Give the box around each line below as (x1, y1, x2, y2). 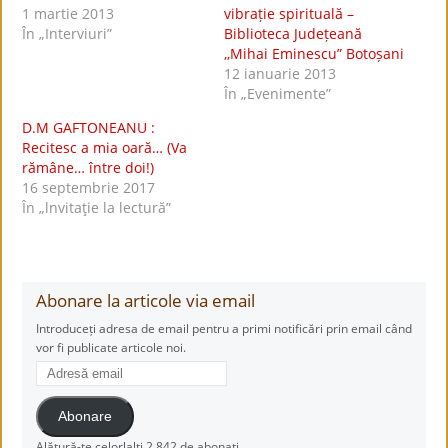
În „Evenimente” (224, 84, 331, 103)
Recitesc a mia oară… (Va (22, 138, 188, 157)
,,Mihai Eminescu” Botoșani (224, 44, 404, 63)
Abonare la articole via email (36, 289, 256, 312)
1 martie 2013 (22, 4, 115, 23)
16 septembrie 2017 (22, 178, 156, 197)
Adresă (35, 357, 76, 374)
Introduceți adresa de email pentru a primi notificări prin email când (36, 320, 413, 337)
